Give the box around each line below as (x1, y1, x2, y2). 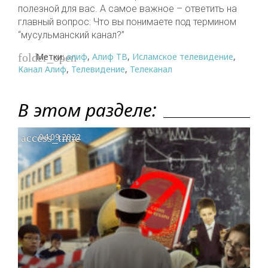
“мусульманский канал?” (18, 29, 124, 41)
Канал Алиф (18, 63, 66, 75)
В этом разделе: (18, 98, 157, 123)
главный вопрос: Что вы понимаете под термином (18, 16, 236, 28)
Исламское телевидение (132, 50, 233, 62)
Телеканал (130, 63, 172, 75)
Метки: (36, 50, 66, 62)
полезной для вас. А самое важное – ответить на (18, 2, 237, 14)
